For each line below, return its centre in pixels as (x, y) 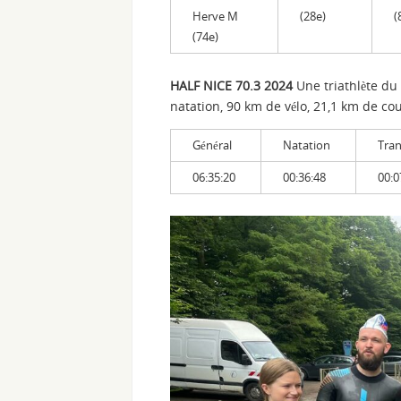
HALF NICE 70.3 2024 (231, 85)
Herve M (215, 16)
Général (212, 145)
